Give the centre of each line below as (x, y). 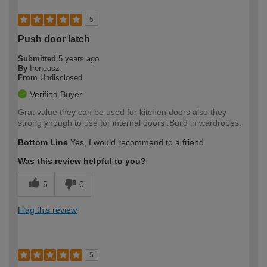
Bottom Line (43, 142)
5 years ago (79, 58)
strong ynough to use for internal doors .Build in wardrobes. (130, 122)
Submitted (38, 58)
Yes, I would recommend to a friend (136, 142)
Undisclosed (61, 77)
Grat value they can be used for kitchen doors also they (122, 112)
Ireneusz (45, 68)
